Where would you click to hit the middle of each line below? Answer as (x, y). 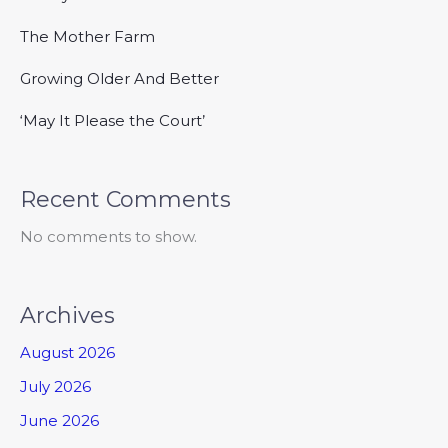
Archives (67, 316)
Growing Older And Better (119, 79)
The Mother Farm (87, 37)
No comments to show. (108, 237)
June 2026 (59, 420)
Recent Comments (125, 200)
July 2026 (55, 387)
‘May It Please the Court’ (112, 121)
